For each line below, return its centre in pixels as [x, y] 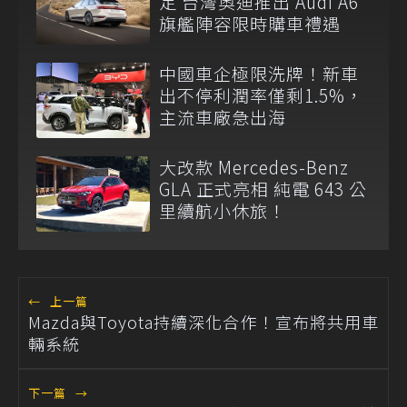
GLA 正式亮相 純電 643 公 [263, 189]
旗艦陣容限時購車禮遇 [250, 23]
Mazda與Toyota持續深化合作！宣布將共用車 [203, 322]
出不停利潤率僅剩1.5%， [261, 95]
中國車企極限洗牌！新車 [259, 74]
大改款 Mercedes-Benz [254, 167]
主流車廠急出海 [223, 117]
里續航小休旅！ [223, 211]
